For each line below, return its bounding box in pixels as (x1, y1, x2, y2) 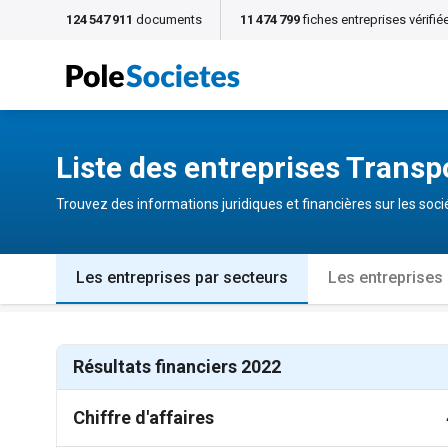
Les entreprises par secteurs (76, 268, 288, 287)
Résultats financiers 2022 (73, 356, 281, 377)
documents (136, 12, 202, 27)
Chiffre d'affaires (73, 407, 214, 428)
